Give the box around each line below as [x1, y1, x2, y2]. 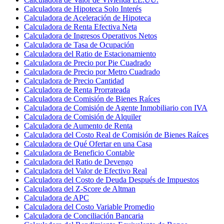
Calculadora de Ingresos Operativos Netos [24, 31, 157, 40]
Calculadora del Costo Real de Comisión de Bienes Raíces [24, 130, 208, 139]
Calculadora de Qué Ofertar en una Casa [24, 139, 152, 148]
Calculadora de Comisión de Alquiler [24, 112, 141, 121]
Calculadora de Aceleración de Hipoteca [24, 13, 151, 22]
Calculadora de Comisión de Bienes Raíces [24, 94, 160, 103]
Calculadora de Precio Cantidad [24, 76, 124, 85]
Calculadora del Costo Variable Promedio [24, 202, 154, 211]
